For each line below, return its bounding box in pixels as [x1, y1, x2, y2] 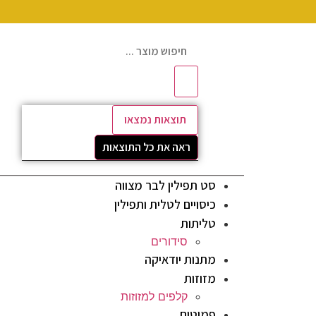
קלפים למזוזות [121, 289, 188, 304]
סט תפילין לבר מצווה [115, 177, 216, 194]
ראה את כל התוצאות [102, 140, 190, 154]
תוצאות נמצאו [124, 112, 186, 127]
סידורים [151, 234, 188, 249]
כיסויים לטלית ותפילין [114, 196, 216, 213]
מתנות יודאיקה [145, 251, 216, 268]
